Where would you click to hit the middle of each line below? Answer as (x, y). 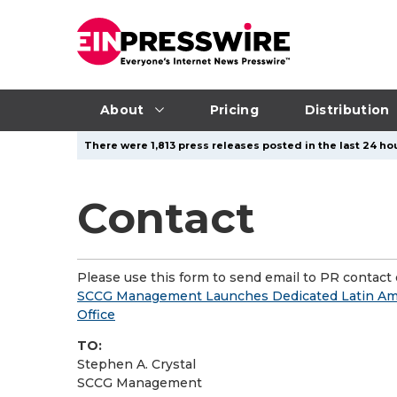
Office (96, 315)
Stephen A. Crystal (136, 364)
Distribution (347, 109)
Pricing (234, 109)
